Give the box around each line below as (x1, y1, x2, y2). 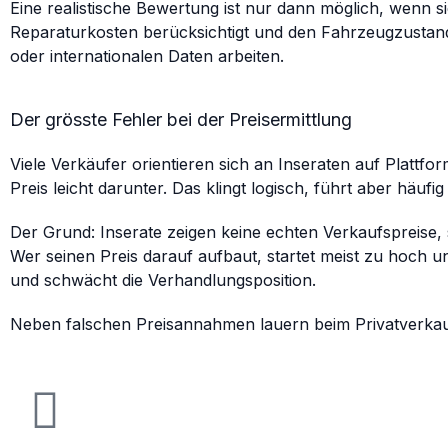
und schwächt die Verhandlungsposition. (10, 270, 316, 290)
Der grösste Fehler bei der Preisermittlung (10, 109, 352, 130)
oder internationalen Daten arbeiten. (10, 46, 284, 66)
